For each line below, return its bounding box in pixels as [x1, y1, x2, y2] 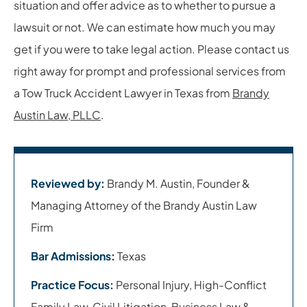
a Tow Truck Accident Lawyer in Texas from [14, 85, 232, 100]
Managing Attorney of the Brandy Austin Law [31, 197, 257, 212]
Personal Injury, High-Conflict [114, 277, 267, 292]
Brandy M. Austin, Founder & [105, 175, 250, 191]
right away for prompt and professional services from [14, 63, 286, 78]
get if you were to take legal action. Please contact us [14, 41, 289, 56]
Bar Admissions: [31, 248, 115, 263]
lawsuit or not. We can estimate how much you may [14, 19, 275, 34]
